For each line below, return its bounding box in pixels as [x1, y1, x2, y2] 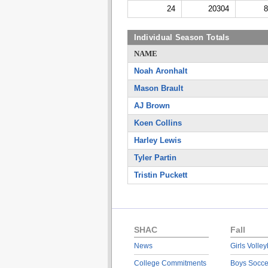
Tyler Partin [133, 153, 176, 162]
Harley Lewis [133, 136, 181, 145]
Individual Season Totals [133, 33, 230, 42]
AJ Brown [133, 101, 170, 110]
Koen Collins [133, 118, 182, 127]
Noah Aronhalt [133, 66, 187, 75]
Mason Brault [133, 84, 183, 93]
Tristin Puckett [133, 170, 187, 179]
